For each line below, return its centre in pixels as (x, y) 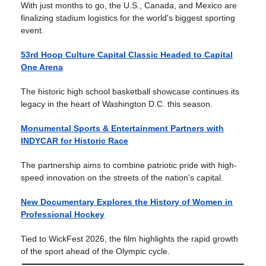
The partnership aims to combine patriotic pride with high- (129, 165)
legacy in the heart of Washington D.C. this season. (117, 104)
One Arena (42, 67)
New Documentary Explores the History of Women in (127, 202)
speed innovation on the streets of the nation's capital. (122, 178)
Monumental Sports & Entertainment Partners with (122, 128)
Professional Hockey (63, 214)
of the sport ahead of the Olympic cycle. (95, 251)
